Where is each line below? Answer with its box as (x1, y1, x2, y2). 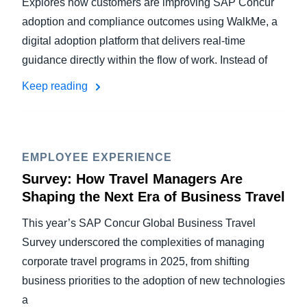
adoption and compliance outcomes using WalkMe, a (22, 16, 278, 27)
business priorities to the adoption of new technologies (22, 275, 285, 286)
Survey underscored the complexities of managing (22, 236, 265, 248)
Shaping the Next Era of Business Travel (22, 189, 285, 204)
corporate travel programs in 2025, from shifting (22, 256, 249, 267)
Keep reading (22, 80, 90, 92)
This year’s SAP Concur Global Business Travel (22, 217, 256, 229)
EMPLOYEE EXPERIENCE (22, 151, 172, 163)
